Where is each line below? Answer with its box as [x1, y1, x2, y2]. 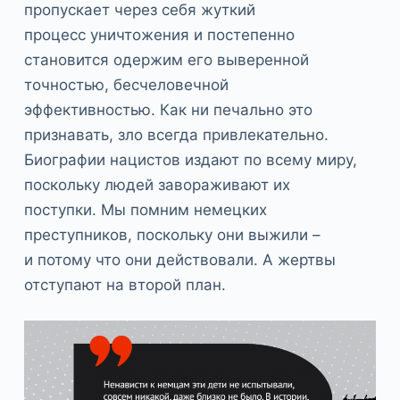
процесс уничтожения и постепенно [23, 26, 295, 45]
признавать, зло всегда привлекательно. [23, 126, 329, 145]
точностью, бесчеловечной [23, 76, 229, 95]
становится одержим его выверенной [23, 51, 309, 70]
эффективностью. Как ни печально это [23, 101, 312, 120]
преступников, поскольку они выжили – [23, 226, 321, 245]
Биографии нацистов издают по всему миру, [23, 151, 357, 170]
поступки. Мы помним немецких [23, 201, 267, 220]
